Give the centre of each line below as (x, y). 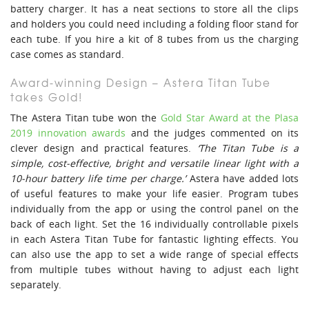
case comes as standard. (67, 54)
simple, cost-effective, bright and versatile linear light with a (154, 163)
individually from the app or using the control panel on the (154, 209)
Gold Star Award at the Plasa (230, 118)
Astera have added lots (242, 179)
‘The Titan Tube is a (248, 148)
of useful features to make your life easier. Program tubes (154, 194)
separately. (36, 285)
